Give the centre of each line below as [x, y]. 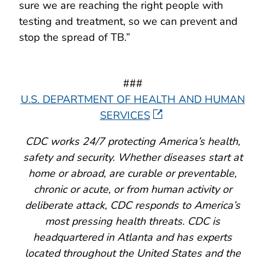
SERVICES [125, 115]
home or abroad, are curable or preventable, [132, 173]
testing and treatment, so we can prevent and [128, 21]
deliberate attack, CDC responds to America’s [132, 205]
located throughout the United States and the [132, 253]
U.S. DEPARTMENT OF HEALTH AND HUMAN [132, 99]
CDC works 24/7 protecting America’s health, [132, 141]
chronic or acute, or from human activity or [132, 189]
